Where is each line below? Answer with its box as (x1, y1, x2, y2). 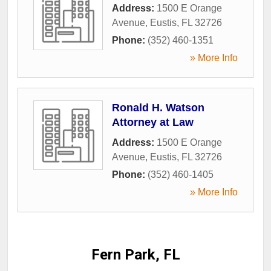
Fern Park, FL (91, 246, 180, 263)
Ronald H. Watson (112, 101, 204, 114)
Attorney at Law (112, 116, 194, 128)
